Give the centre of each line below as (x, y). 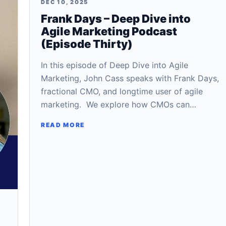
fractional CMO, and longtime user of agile (122, 91)
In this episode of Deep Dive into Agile (115, 65)
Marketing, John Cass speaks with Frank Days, (130, 78)
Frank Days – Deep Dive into (116, 19)
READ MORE (63, 125)
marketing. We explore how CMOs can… (119, 104)
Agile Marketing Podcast (109, 31)
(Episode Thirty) (87, 44)
